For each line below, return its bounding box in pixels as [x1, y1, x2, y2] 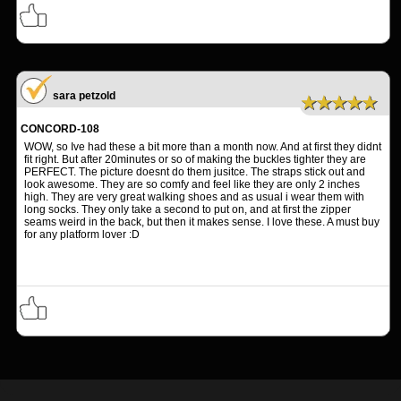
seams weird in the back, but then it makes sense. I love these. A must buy [24, 216, 380, 229]
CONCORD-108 [21, 123, 99, 136]
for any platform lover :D [24, 228, 140, 242]
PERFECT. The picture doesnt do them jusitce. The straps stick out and [24, 166, 365, 179]
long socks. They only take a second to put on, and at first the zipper [24, 203, 351, 217]
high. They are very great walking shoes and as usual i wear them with [24, 191, 364, 204]
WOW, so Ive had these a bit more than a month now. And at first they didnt [24, 141, 381, 154]
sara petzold [53, 90, 115, 103]
